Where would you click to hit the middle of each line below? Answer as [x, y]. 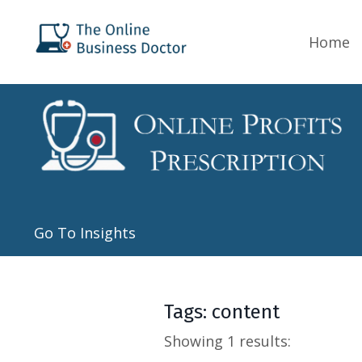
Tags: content [222, 312]
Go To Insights [85, 233]
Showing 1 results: [228, 341]
